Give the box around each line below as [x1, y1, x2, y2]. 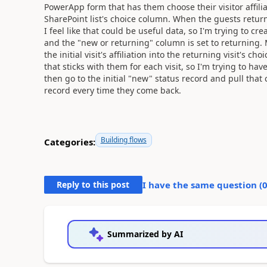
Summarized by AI [107, 228, 183, 240]
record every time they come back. [44, 84, 181, 96]
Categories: [44, 136, 95, 148]
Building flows [100, 134, 147, 145]
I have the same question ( [142, 178, 262, 191]
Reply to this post [57, 178, 130, 190]
